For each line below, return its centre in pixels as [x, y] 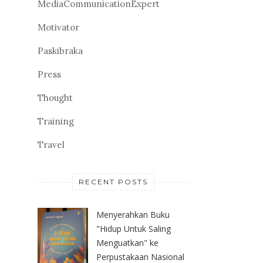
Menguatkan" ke [127, 242]
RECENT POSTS [113, 181]
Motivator [58, 27]
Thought [55, 97]
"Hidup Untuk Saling [134, 228]
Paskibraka [60, 50]
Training [56, 121]
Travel [51, 144]
